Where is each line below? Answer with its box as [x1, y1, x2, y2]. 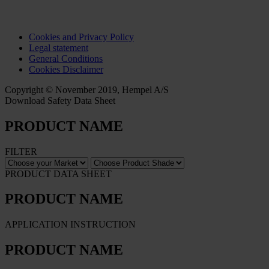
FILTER [5, 146, 37, 157]
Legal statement [29, 42, 88, 53]
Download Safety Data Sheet [5, 95, 115, 106]
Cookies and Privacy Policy [29, 31, 134, 42]
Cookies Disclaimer [29, 64, 103, 74]
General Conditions [29, 53, 103, 64]
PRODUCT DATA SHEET [5, 168, 112, 179]
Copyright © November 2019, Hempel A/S [5, 84, 169, 95]
